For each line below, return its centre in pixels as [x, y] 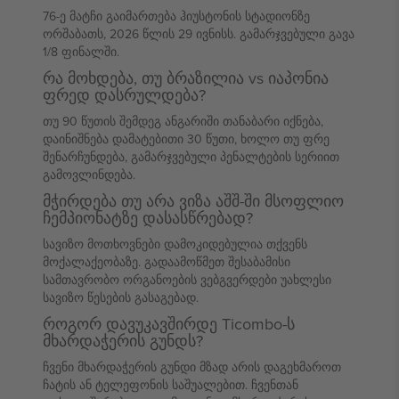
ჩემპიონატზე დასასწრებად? [148, 218]
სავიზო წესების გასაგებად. [121, 297]
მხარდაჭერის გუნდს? [123, 341]
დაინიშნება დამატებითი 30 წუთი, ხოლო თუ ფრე [186, 139]
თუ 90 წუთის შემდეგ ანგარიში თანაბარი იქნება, [183, 121]
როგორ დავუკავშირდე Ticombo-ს [169, 324]
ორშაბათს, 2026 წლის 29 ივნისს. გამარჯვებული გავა [199, 34]
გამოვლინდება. [89, 175]
